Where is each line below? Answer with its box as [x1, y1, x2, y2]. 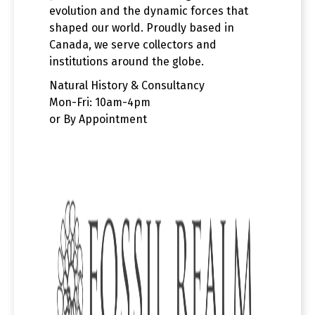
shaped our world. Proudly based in [49, 20, 234, 34]
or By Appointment [49, 112, 147, 126]
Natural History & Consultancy [49, 78, 205, 92]
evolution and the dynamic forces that [49, 4, 248, 18]
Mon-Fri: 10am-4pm [49, 95, 150, 109]
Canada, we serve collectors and [49, 37, 217, 51]
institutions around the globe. [49, 54, 204, 68]
